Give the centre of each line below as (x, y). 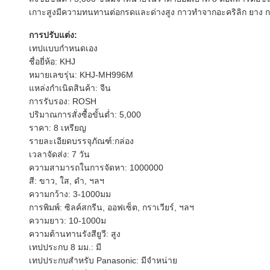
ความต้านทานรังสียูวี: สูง (75, 234)
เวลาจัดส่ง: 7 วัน (59, 154)
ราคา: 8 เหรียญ (58, 128)
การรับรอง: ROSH (63, 101)
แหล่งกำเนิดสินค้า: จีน (70, 88)
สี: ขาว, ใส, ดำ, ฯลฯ (67, 181)
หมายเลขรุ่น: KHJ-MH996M (81, 75)
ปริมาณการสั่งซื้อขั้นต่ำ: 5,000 (85, 115)
